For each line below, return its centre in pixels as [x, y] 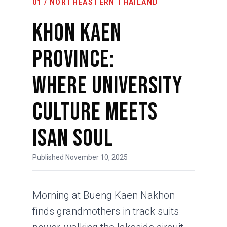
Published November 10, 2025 [80, 157]
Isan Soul [73, 139]
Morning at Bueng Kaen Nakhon [104, 195]
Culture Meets [95, 112]
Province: [73, 60]
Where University [108, 86]
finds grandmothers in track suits [106, 211]
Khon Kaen [77, 33]
